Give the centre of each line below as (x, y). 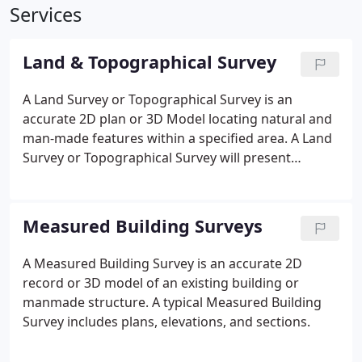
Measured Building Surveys (143, 226)
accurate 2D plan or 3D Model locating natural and (177, 119)
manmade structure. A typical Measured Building (172, 302)
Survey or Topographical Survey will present (157, 158)
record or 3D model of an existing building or (161, 283)
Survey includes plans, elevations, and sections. (166, 322)
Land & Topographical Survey (149, 62)
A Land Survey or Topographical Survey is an (158, 99)
